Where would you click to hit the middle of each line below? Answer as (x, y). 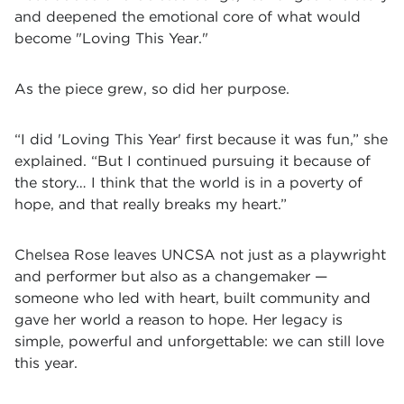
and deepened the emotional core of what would (188, 17)
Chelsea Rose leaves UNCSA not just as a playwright (200, 255)
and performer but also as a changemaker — (171, 276)
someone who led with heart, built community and (193, 298)
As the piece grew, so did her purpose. (152, 89)
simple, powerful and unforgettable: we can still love (199, 341)
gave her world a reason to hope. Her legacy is (179, 320)
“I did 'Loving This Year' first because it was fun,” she (201, 139)
